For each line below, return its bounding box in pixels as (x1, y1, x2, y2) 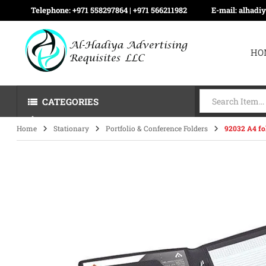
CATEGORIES (42, 96, 99, 107)
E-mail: (211, 5, 239, 15)
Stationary (53, 123, 90, 133)
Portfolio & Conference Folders (106, 123, 208, 133)
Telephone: (31, 5, 73, 15)
